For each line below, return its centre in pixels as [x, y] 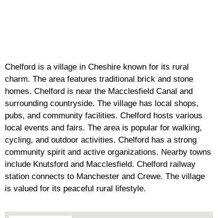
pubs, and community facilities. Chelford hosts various [104, 116]
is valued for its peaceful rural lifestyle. [75, 189]
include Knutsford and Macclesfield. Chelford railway [100, 164]
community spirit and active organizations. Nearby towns [108, 152]
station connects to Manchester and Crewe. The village [105, 177]
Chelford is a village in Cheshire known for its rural [97, 67]
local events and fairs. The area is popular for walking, [103, 128]
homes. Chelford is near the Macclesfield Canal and [99, 91]
